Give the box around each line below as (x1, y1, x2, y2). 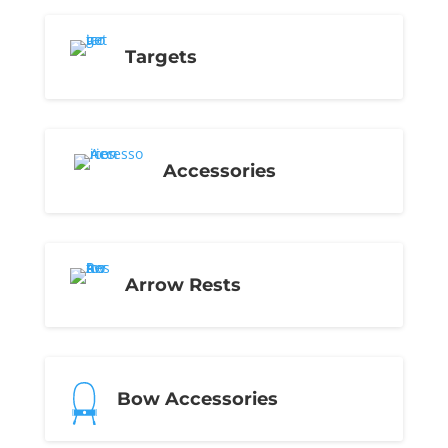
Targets (124, 46, 197, 68)
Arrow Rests (124, 274, 241, 296)
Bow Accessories (116, 388, 278, 410)
